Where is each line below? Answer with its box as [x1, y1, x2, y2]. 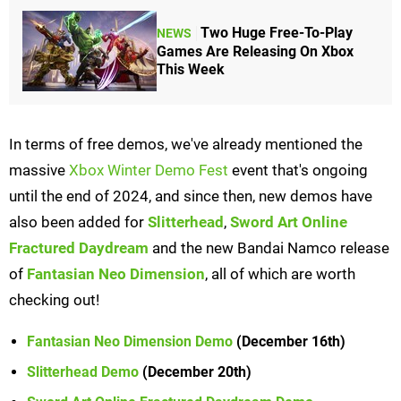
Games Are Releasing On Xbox [157, 42, 354, 60]
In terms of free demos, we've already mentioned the [9, 135, 363, 154]
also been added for [9, 213, 148, 232]
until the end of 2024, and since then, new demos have [9, 187, 372, 206]
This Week [157, 60, 225, 78]
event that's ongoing [228, 161, 368, 180]
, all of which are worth [205, 265, 355, 284]
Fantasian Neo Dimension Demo [27, 333, 233, 351]
